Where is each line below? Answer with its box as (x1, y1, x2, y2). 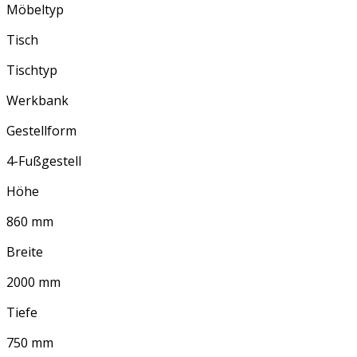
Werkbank (6, 92, 69, 110)
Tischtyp (6, 61, 57, 80)
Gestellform (6, 122, 76, 140)
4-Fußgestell (6, 152, 81, 171)
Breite (6, 243, 43, 261)
